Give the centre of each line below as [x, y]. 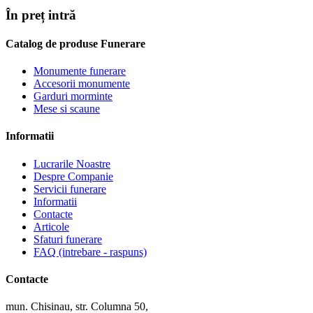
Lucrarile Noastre [72, 163]
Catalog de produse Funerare [75, 43]
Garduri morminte [73, 96]
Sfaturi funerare [68, 239]
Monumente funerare [80, 71]
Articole [51, 226]
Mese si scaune [67, 109]
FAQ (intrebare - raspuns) [90, 252]
